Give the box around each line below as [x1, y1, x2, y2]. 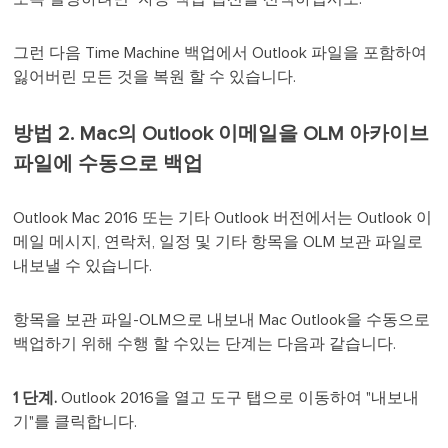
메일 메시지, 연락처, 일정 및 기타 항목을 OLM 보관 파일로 [13, 233, 424, 250]
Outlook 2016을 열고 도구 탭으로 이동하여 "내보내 [61, 389, 420, 406]
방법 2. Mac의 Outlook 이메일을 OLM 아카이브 [13, 123, 430, 144]
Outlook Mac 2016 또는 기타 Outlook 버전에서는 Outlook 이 [13, 209, 433, 226]
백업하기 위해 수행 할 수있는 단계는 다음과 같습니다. [13, 335, 397, 352]
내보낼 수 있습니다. [13, 257, 153, 274]
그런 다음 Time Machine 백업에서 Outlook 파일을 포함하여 [13, 44, 428, 61]
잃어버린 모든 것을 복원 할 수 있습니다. [13, 68, 297, 85]
